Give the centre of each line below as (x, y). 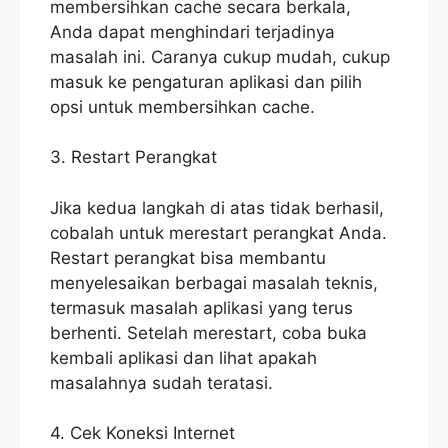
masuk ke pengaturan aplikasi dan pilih (206, 81)
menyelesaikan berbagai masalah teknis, (214, 282)
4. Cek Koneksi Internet (142, 433)
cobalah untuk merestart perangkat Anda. (218, 232)
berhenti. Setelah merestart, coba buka (208, 332)
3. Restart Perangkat (133, 157)
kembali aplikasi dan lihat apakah (183, 357)
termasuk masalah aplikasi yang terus (201, 307)
